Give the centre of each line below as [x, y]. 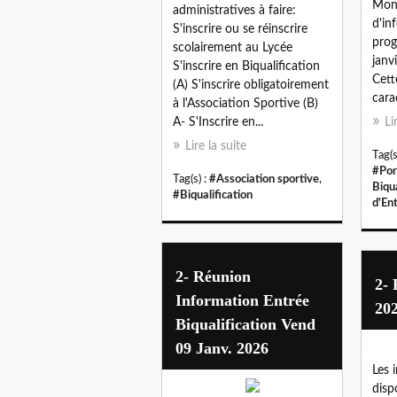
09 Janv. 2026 [222, 348]
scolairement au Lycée [233, 47]
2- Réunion [213, 276]
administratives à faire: [234, 10]
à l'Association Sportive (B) [245, 103]
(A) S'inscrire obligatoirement [251, 85]
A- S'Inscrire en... [218, 122]
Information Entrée [242, 300]
